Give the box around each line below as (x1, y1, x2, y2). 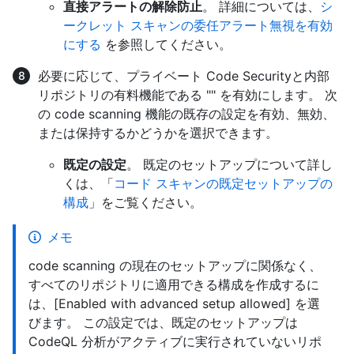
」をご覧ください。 (88, 194, 202, 210)
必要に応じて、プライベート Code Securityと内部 (38, 67, 330, 84)
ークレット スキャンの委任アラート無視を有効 (63, 17, 333, 33)
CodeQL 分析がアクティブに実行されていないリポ (28, 333, 322, 349)
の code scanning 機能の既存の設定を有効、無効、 (38, 105, 335, 122)
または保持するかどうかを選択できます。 (38, 124, 278, 141)
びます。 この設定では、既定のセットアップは (28, 314, 298, 330)
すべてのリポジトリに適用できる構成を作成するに (28, 276, 319, 292)
